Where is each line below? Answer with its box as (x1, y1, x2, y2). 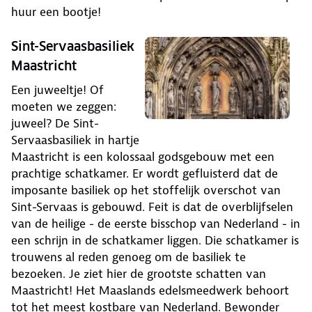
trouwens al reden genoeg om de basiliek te (11, 249, 246, 265)
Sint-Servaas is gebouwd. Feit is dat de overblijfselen (11, 199, 293, 215)
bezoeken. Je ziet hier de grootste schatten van (11, 266, 266, 282)
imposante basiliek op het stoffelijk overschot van (11, 182, 281, 198)
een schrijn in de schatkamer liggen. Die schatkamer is (11, 233, 299, 249)
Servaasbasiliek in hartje (11, 132, 139, 148)
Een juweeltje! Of (11, 82, 104, 98)
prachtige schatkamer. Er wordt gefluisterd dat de (11, 166, 278, 182)
